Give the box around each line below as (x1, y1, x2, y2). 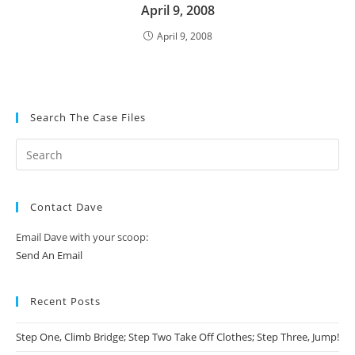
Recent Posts (30, 294, 101, 309)
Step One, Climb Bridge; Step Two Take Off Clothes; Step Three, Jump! (16, 330, 339, 345)
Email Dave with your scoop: (16, 230, 148, 245)
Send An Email (16, 248, 82, 263)
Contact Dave (30, 200, 103, 215)
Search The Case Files (30, 110, 146, 125)
